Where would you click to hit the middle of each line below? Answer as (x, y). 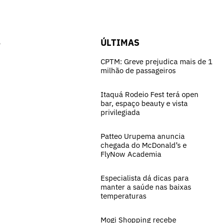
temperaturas (124, 196)
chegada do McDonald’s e (144, 145)
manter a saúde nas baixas (146, 187)
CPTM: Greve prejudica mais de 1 (157, 61)
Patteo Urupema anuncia (143, 136)
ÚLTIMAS (120, 42)
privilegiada (120, 112)
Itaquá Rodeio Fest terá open (150, 94)
